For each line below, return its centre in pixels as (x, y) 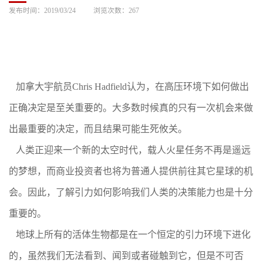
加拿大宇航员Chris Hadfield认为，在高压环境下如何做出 (129, 87)
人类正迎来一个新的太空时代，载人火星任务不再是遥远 (130, 150)
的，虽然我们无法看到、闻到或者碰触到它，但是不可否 (126, 256)
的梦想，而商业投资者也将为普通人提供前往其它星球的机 (131, 171)
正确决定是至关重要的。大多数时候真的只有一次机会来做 (131, 108)
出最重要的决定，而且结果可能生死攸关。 (98, 129)
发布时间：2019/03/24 (42, 11)
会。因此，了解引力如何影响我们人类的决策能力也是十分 (131, 192)
